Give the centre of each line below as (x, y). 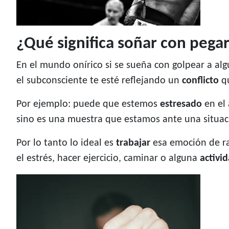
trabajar (133, 143)
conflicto (200, 81)
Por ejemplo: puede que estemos (88, 105)
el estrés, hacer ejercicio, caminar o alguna (108, 159)
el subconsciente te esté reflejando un (99, 81)
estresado (181, 105)
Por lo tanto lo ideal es (66, 143)
